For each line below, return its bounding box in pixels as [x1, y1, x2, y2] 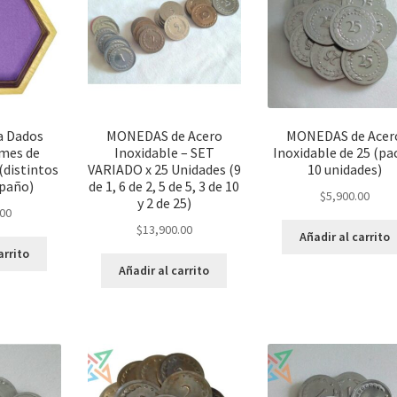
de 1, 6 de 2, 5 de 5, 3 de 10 [89, 177, 240, 196]
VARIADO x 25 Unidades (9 [87, 160, 241, 179]
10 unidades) [307, 160, 382, 179]
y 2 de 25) [136, 194, 191, 213]
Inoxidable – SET [113, 144, 214, 162]
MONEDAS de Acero [105, 127, 222, 145]
